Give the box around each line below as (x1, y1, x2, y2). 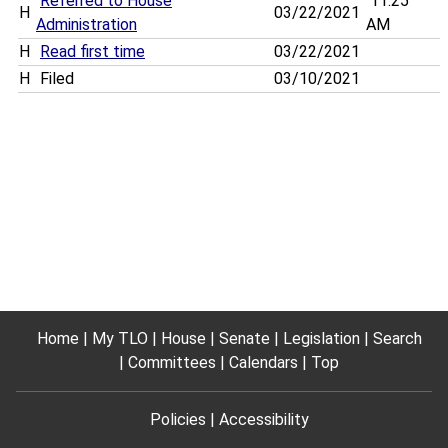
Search (372, 329, 422, 348)
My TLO (91, 329, 148, 348)
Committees (128, 353, 216, 372)
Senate (218, 329, 270, 348)
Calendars (229, 353, 298, 372)
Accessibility (218, 410, 309, 429)
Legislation (282, 329, 360, 348)
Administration (36, 15, 137, 35)
